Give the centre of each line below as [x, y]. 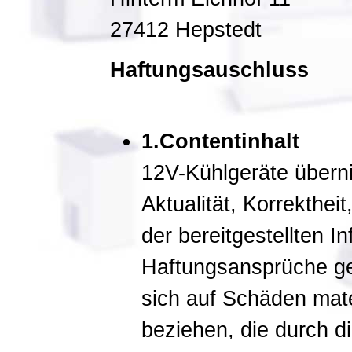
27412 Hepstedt [186, 30]
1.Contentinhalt [220, 141]
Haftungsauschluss [209, 70]
